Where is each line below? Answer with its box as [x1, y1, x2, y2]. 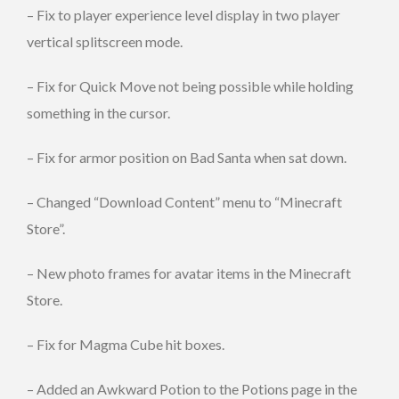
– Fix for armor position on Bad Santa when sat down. [27, 148, 346, 166]
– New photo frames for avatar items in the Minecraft [27, 264, 351, 281]
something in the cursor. [27, 103, 170, 121]
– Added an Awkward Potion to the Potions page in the [27, 379, 357, 397]
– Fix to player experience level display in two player [27, 5, 340, 23]
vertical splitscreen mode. [27, 32, 183, 50]
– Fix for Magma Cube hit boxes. [27, 335, 224, 353]
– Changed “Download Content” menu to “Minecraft [27, 192, 342, 210]
